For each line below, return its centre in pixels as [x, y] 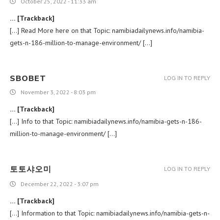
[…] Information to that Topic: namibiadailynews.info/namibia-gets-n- [110, 213]
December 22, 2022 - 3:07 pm [60, 184]
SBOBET [28, 78]
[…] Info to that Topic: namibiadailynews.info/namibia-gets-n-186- [106, 121]
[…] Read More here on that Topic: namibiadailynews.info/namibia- [107, 30]
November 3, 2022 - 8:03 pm [58, 92]
